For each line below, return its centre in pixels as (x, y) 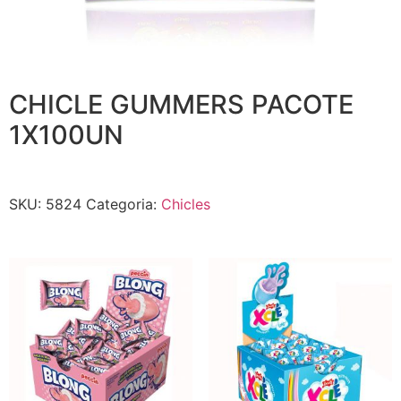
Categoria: (124, 204)
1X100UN (66, 134)
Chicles (186, 204)
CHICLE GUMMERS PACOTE (181, 104)
